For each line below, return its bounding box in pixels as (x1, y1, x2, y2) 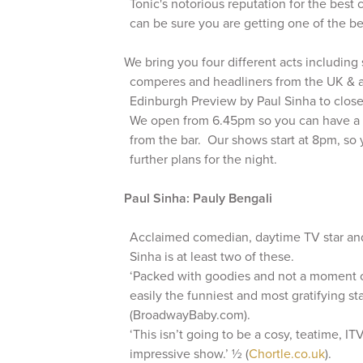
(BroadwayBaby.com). (130, 306, 250, 323)
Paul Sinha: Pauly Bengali (124, 190, 273, 207)
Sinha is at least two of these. (130, 248, 294, 265)
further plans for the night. (130, 151, 277, 168)
